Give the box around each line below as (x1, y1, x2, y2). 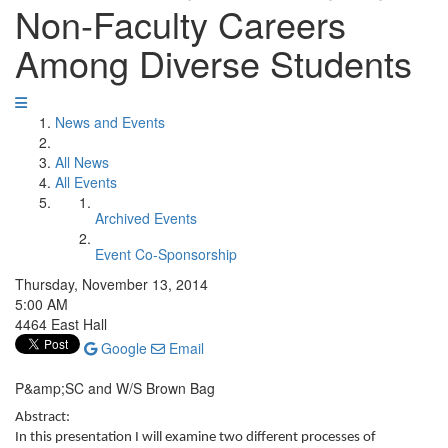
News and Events (55, 112, 165, 132)
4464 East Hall (15, 314, 107, 334)
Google (97, 338, 147, 358)
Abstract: (15, 410, 70, 425)
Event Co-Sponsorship (95, 244, 237, 264)
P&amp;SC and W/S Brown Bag (15, 378, 215, 398)
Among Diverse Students (15, 37, 412, 88)
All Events (55, 172, 117, 192)
